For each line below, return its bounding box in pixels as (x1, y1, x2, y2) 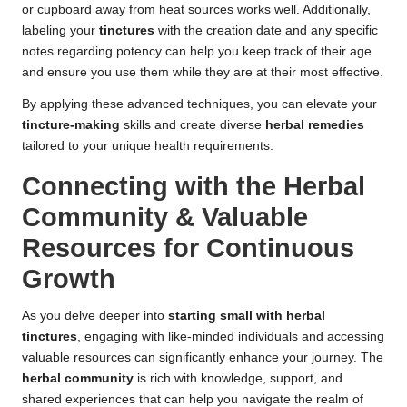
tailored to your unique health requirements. (22, 139, 273, 154)
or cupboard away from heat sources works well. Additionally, (22, 3, 371, 17)
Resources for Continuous (22, 233, 354, 263)
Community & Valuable (22, 203, 308, 233)
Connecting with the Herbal (22, 172, 365, 202)
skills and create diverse (120, 118, 265, 133)
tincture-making (22, 118, 120, 133)
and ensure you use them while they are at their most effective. (22, 65, 383, 80)
